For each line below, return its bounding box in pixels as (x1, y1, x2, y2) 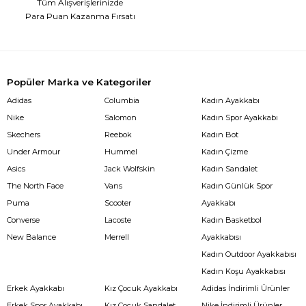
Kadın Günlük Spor (201, 180, 273, 191)
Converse (7, 214, 40, 225)
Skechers (7, 129, 40, 139)
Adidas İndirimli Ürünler (201, 283, 290, 293)
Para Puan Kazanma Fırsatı (25, 11, 135, 21)
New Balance (7, 232, 56, 242)
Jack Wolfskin (104, 163, 155, 173)
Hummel (104, 146, 137, 156)
